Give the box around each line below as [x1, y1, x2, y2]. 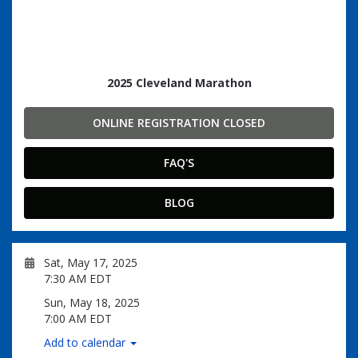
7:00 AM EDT [44, 311, 112, 326]
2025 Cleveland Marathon [106, 75, 252, 90]
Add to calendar [44, 335, 129, 350]
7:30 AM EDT [44, 271, 112, 286]
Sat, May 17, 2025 [44, 255, 137, 270]
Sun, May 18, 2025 [44, 295, 140, 310]
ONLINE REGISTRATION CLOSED [93, 115, 265, 130]
